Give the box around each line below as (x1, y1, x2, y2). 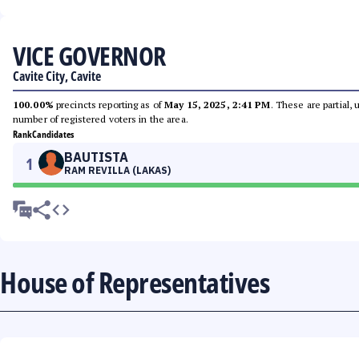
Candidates (32, 127, 74, 141)
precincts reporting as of (53, 99, 165, 111)
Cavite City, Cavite (13, 67, 101, 85)
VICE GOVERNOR (13, 38, 166, 73)
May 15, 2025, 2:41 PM (164, 99, 271, 111)
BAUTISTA (64, 149, 128, 165)
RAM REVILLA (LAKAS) (64, 164, 171, 176)
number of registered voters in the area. (13, 113, 188, 125)
